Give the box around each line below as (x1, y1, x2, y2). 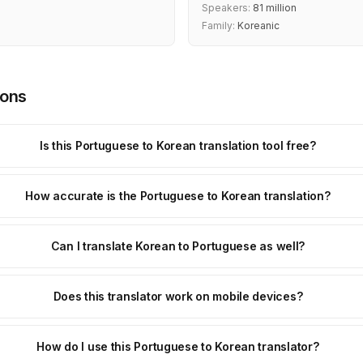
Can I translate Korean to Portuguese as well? (50, 239, 305, 253)
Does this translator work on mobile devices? (53, 289, 303, 303)
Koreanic (235, 19, 280, 32)
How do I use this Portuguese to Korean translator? (36, 340, 319, 353)
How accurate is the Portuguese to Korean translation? (25, 189, 331, 203)
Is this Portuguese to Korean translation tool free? (40, 139, 316, 152)
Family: (202, 19, 235, 32)
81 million (250, 2, 297, 14)
